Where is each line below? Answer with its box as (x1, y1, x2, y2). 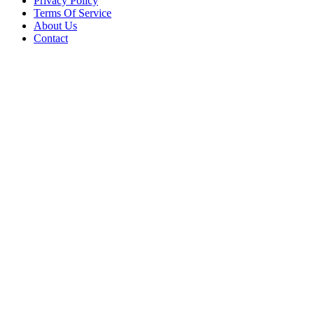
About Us (34, 19, 77, 32)
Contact (34, 32, 68, 44)
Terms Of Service (34, 6, 111, 19)
